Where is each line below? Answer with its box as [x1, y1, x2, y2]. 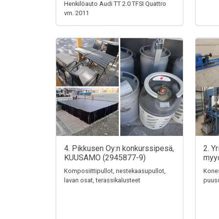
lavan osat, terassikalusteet [64, 176, 140, 184]
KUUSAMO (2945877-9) [64, 153, 146, 162]
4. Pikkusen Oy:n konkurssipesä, [64, 144, 174, 153]
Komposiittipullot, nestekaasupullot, [64, 167, 166, 175]
